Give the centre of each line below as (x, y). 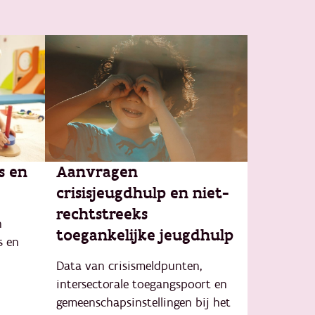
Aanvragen (97, 172)
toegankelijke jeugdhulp (145, 236)
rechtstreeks (102, 214)
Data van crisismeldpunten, (129, 266)
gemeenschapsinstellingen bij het (143, 303)
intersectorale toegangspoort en (142, 284)
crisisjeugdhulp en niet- (143, 193)
